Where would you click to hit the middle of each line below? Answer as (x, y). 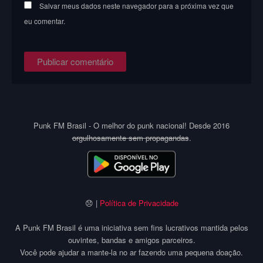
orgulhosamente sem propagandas (130, 138)
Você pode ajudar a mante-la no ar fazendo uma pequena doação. (131, 252)
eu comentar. (45, 21)
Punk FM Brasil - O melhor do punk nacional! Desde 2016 (131, 126)
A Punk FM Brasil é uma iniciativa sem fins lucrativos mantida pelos (131, 227)
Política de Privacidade (139, 203)
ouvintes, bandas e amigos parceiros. (131, 240)
